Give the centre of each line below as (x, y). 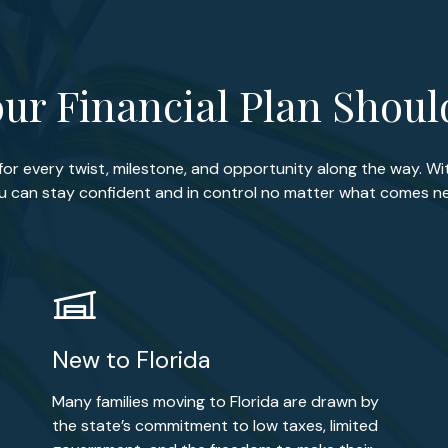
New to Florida (130, 359)
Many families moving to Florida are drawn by (215, 401)
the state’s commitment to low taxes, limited (214, 425)
